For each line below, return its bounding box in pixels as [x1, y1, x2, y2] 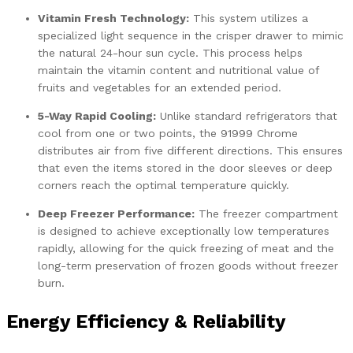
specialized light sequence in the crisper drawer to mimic [38, 28, 344, 42]
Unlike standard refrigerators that [156, 109, 337, 122]
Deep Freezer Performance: [38, 206, 195, 220]
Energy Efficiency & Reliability [6, 310, 286, 333]
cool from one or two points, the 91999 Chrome [38, 126, 298, 139]
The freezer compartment [195, 206, 338, 220]
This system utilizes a [189, 11, 308, 24]
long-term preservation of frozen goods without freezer [38, 258, 338, 272]
